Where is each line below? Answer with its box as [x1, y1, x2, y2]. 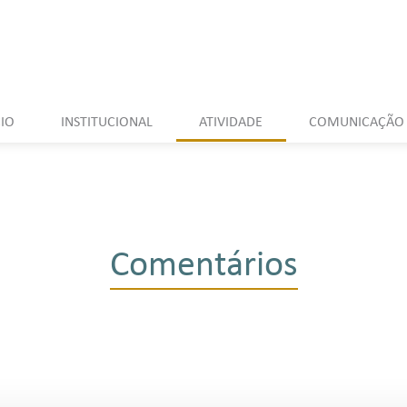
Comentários [109, 248, 298, 284]
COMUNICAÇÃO [309, 114, 404, 130]
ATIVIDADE [199, 114, 263, 130]
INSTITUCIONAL [61, 114, 153, 130]
